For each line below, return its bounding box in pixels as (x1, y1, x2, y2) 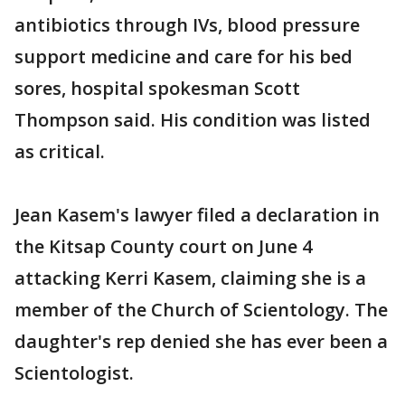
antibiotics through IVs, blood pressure (14, 12, 360, 37)
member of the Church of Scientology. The (14, 297, 388, 322)
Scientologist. (14, 360, 134, 385)
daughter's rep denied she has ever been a (14, 328, 388, 353)
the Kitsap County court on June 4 (14, 233, 312, 259)
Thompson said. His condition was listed (14, 107, 371, 132)
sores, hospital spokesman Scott (14, 75, 300, 100)
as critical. (14, 138, 105, 164)
